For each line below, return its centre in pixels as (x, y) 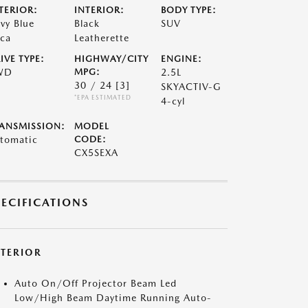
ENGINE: (182, 59)
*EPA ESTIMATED (102, 97)
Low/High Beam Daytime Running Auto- (113, 298)
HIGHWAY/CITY (111, 59)
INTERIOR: (99, 10)
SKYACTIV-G (191, 87)
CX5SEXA (96, 153)
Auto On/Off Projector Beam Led (96, 283)
